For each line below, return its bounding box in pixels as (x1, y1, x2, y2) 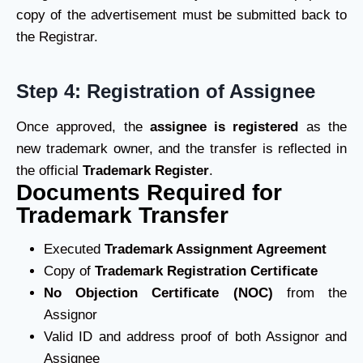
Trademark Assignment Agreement (105, 241, 327, 257)
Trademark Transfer (16, 203, 228, 228)
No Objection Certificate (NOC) (44, 285, 273, 301)
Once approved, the (16, 119, 150, 135)
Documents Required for (16, 180, 282, 205)
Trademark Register (83, 163, 209, 178)
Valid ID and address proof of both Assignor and (44, 329, 347, 344)
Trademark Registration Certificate (95, 263, 318, 279)
